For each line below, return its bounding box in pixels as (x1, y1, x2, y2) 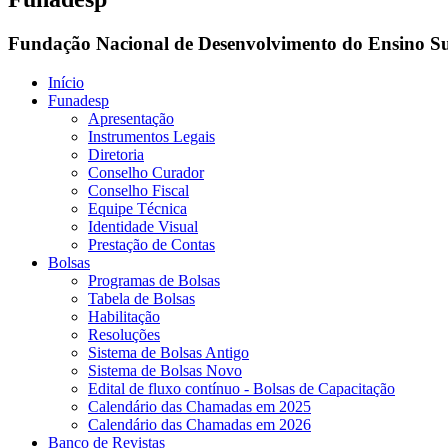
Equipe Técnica (88, 199, 187, 217)
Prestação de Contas (88, 235, 215, 253)
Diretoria (88, 145, 144, 163)
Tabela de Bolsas (88, 289, 195, 307)
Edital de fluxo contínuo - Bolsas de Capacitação (88, 379, 395, 397)
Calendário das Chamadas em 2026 (88, 415, 311, 433)
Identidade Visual (88, 217, 198, 235)
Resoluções (88, 325, 160, 343)
